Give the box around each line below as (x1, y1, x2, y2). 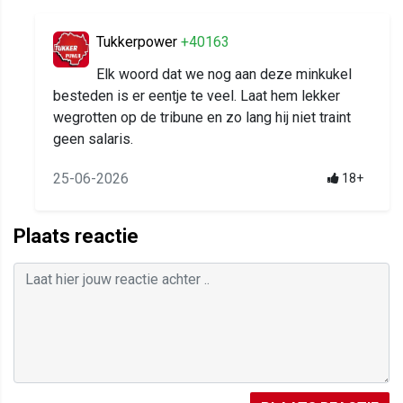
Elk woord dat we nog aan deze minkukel (96, 66, 352, 84)
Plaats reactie (13, 225, 139, 248)
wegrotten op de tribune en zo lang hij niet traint (53, 109, 351, 127)
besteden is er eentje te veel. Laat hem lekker (53, 87, 340, 105)
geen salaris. (53, 130, 133, 148)
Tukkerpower (96, 33, 181, 51)
